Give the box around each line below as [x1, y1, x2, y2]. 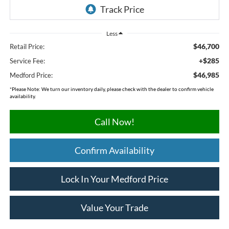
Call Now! [95, 116, 134, 128]
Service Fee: [9, 57, 45, 65]
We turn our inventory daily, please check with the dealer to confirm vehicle [40, 86, 214, 93]
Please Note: [11, 86, 40, 93]
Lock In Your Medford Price [61, 173, 168, 185]
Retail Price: [9, 42, 44, 51]
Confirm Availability [75, 145, 154, 156]
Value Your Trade [81, 202, 148, 214]
